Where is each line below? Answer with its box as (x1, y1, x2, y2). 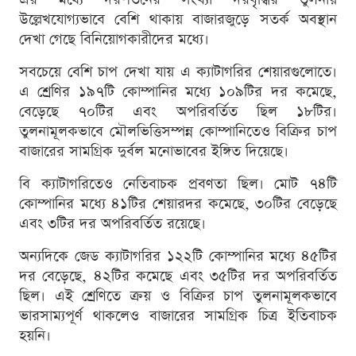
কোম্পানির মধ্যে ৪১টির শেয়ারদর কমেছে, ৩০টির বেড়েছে (19, 193, 337, 214)
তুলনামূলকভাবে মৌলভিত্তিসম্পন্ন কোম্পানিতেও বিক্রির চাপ (19, 121, 337, 141)
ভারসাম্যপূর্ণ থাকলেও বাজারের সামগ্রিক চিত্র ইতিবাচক (19, 305, 337, 326)
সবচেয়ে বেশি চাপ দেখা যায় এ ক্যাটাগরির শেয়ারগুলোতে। (19, 61, 337, 82)
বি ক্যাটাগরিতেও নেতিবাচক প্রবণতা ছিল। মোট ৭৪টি (19, 173, 337, 194)
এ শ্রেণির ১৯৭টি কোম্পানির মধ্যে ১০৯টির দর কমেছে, (19, 81, 337, 102)
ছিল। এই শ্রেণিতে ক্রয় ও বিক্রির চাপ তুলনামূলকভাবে (19, 285, 337, 306)
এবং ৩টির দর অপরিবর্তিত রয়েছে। (19, 213, 206, 234)
